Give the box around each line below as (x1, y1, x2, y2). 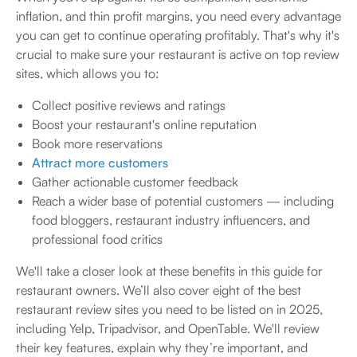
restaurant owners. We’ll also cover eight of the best (16, 282, 301, 298)
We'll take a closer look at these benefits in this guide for (16, 263, 323, 279)
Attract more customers (32, 155, 168, 171)
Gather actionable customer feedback (32, 174, 238, 190)
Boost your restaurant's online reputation (32, 116, 257, 132)
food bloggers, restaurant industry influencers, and (32, 212, 310, 228)
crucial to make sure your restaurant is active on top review (16, 46, 339, 62)
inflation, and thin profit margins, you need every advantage (16, 8, 341, 24)
